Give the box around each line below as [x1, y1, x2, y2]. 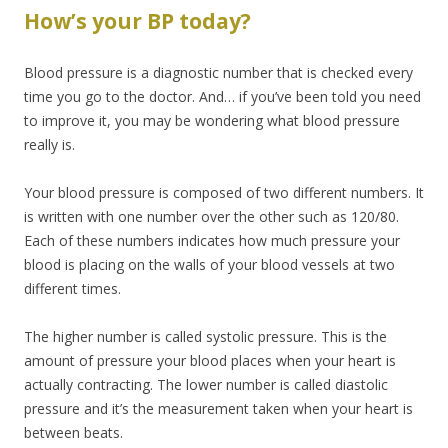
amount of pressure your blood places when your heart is [24, 351, 396, 371]
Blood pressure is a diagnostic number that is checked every [24, 63, 413, 83]
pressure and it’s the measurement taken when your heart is [24, 399, 413, 419]
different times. [24, 279, 121, 299]
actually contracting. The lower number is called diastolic [24, 375, 388, 395]
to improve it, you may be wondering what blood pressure [24, 111, 400, 131]
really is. [24, 135, 75, 155]
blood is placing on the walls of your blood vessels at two [24, 255, 395, 275]
